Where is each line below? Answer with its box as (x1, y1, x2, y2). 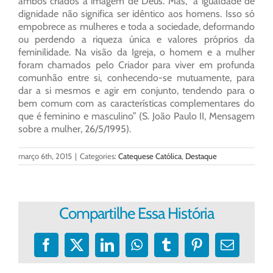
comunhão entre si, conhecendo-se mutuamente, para (18, 72, 255, 84)
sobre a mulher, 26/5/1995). (18, 123, 131, 135)
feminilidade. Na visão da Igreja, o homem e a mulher (18, 46, 255, 58)
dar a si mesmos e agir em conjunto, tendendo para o (18, 85, 255, 97)
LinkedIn (106, 244, 155, 258)
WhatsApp (135, 244, 194, 258)
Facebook (45, 244, 97, 258)
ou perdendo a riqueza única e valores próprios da (18, 34, 255, 46)
